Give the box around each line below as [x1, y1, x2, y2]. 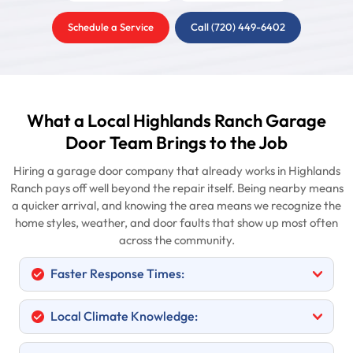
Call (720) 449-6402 [191, 20, 285, 35]
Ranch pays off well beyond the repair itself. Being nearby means [9, 180, 344, 196]
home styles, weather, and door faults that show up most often [15, 215, 338, 231]
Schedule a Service [68, 20, 154, 35]
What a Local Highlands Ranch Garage [27, 110, 326, 133]
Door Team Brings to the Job [65, 132, 288, 155]
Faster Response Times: [48, 266, 184, 283]
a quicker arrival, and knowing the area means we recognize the [12, 198, 341, 214]
